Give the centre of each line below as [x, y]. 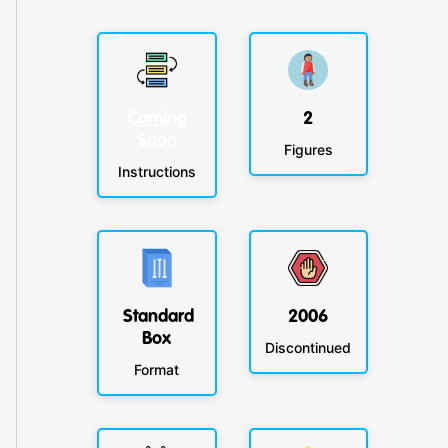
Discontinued [308, 348]
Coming [156, 118]
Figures [308, 150]
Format [157, 370]
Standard [159, 316]
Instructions [156, 172]
